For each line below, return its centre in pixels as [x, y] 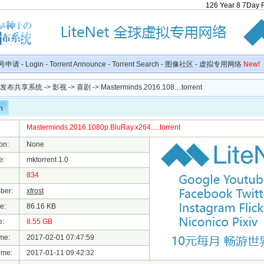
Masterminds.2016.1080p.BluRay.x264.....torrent [103, 127]
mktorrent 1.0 [44, 160]
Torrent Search [136, 64]
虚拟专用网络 [221, 64]
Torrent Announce [78, 64]
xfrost [35, 191]
